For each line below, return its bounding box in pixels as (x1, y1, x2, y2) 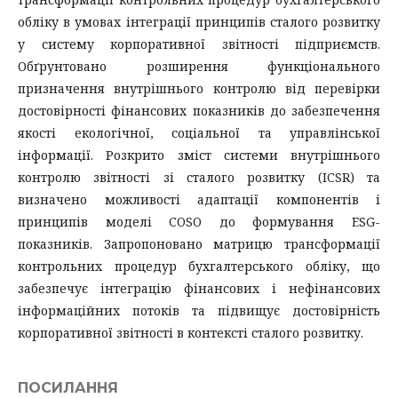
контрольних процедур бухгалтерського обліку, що (18, 257, 380, 275)
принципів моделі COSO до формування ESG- (18, 212, 380, 230)
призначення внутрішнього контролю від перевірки (18, 79, 380, 97)
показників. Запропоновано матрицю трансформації (18, 235, 380, 252)
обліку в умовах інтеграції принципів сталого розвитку (18, 12, 380, 30)
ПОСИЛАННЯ (18, 378, 118, 396)
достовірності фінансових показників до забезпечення (18, 101, 380, 119)
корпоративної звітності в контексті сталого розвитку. (18, 323, 363, 341)
